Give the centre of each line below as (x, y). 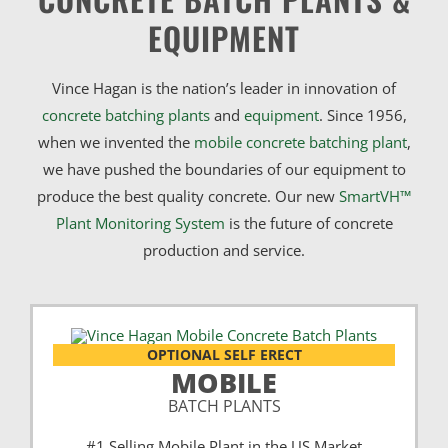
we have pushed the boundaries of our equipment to (224, 169)
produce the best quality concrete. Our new (188, 196)
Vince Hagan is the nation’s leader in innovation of (224, 88)
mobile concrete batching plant (300, 142)
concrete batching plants (125, 115)
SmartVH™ (375, 196)
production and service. (224, 250)
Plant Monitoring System (140, 223)
